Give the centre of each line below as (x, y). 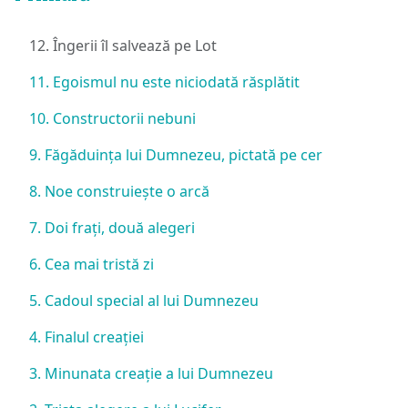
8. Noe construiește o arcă (119, 191)
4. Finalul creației (87, 337)
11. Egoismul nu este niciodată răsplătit (164, 82)
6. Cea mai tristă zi (92, 264)
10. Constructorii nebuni (112, 118)
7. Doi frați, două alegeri (112, 227)
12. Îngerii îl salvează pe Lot (123, 45)
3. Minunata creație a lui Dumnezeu (151, 373)
